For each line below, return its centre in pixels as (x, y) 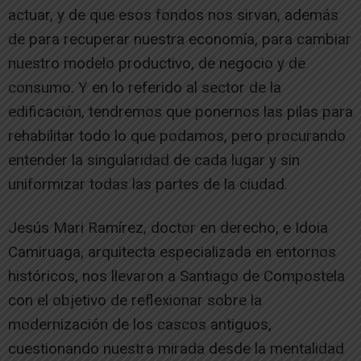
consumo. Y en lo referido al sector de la (145, 87)
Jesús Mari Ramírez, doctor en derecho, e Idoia (168, 228)
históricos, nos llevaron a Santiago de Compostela (176, 276)
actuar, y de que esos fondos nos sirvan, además (173, 15)
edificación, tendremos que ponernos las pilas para (180, 112)
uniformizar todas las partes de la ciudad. (148, 184)
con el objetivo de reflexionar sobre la (135, 300)
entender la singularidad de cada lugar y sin (154, 160)
